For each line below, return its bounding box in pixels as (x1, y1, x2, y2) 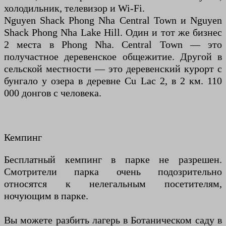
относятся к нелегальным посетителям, (4, 178, 222, 190)
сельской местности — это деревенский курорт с (4, 63, 222, 75)
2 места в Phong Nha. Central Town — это (4, 39, 222, 50)
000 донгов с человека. (4, 87, 101, 99)
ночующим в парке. (4, 190, 88, 202)
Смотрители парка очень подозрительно (4, 166, 222, 178)
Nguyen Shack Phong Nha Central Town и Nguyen (4, 15, 222, 26)
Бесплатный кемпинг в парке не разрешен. (4, 154, 222, 165)
